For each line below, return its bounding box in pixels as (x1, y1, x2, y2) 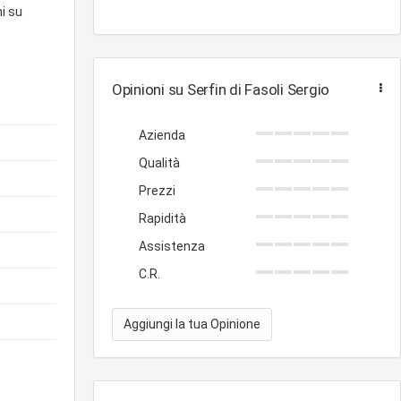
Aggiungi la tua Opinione (124, 317, 260, 331)
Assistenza (139, 239, 205, 253)
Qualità (139, 156, 180, 170)
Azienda (139, 128, 185, 142)
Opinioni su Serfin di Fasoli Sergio (112, 81, 330, 98)
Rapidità (139, 211, 186, 226)
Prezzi (139, 183, 175, 198)
